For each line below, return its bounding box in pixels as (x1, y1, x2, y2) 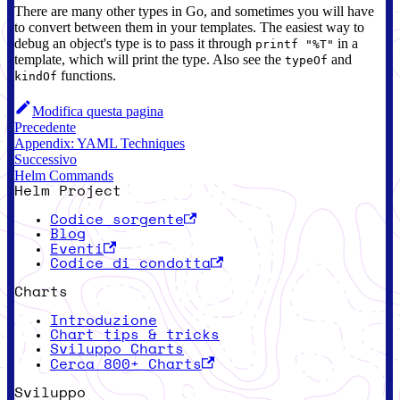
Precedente (14, 119, 76, 135)
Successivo (14, 151, 77, 167)
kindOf (14, 69, 57, 83)
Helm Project (14, 183, 121, 198)
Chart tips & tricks (50, 328, 220, 343)
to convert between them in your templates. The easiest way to (14, 19, 364, 35)
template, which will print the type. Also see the (14, 51, 285, 67)
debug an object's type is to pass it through (14, 35, 255, 51)
